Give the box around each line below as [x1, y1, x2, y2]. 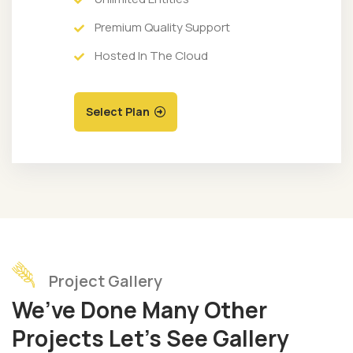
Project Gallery [49, 269, 162, 292]
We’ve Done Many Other [12, 295, 267, 325]
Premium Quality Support [95, 18, 230, 35]
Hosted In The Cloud [95, 46, 208, 64]
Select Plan [86, 103, 150, 119]
